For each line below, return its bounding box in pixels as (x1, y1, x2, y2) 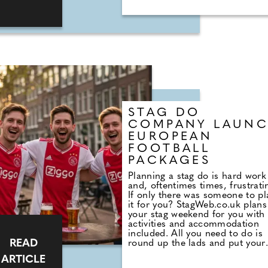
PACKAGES (128, 155, 211, 167)
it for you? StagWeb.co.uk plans (128, 200, 267, 211)
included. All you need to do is (128, 229, 263, 239)
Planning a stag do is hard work (128, 172, 266, 182)
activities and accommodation (128, 220, 259, 230)
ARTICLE (1, 254, 45, 266)
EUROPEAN (128, 131, 213, 144)
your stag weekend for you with (128, 210, 265, 220)
